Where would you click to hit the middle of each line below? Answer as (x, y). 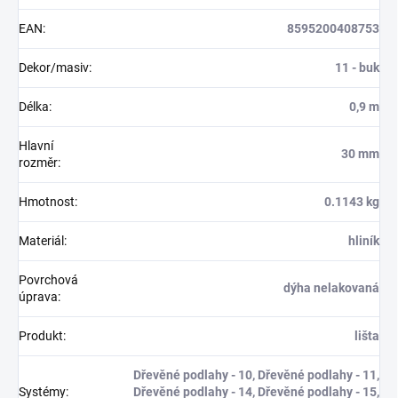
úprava (38, 297)
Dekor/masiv (54, 68)
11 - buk (357, 68)
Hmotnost (47, 202)
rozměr (38, 163)
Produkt (41, 336)
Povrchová (48, 280)
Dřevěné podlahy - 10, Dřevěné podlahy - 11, (256, 375)
